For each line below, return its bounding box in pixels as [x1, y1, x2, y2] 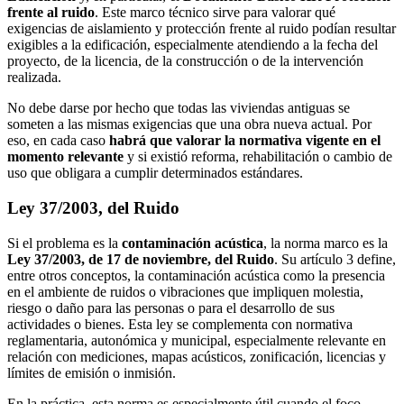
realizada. [7, 69, 61, 86]
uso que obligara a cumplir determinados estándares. [7, 165, 303, 181]
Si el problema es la [7, 234, 122, 251]
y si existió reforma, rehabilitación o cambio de [124, 149, 392, 165]
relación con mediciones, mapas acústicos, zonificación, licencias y [7, 348, 386, 364]
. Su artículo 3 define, [274, 251, 396, 267]
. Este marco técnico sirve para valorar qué [95, 5, 335, 21]
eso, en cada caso [7, 133, 109, 149]
